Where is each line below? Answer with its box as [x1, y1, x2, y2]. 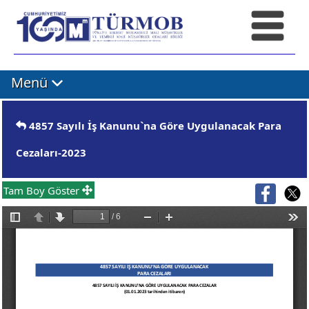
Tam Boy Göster [3, 183, 83, 197]
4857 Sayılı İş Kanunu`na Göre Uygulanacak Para [26, 118, 281, 132]
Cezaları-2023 [16, 145, 86, 159]
